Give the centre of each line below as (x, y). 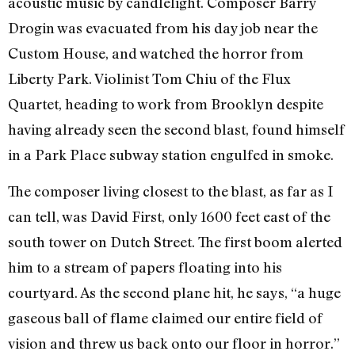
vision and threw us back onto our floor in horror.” (174, 344)
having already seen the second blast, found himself (176, 129)
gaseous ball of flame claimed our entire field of (165, 318)
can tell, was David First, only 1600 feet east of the (169, 217)
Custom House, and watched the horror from (156, 53)
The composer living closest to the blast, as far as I (171, 191)
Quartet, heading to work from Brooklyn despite (166, 104)
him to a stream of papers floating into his (145, 267)
